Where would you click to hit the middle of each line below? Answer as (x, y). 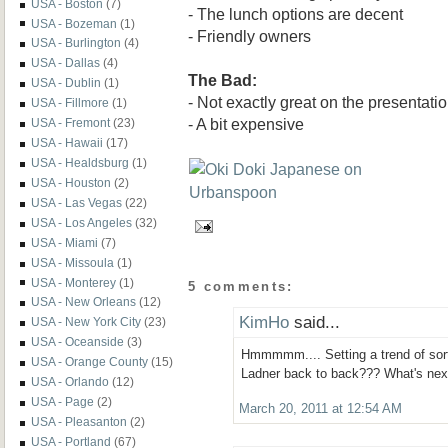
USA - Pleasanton (79, 421)
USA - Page (62, 402)
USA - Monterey (73, 282)
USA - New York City (86, 322)
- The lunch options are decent (295, 13)
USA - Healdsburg (80, 162)
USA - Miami (64, 242)
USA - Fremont (70, 123)
